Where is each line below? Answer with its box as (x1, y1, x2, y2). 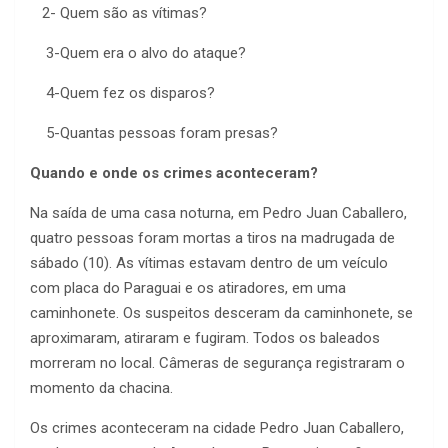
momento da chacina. (30, 379, 173, 398)
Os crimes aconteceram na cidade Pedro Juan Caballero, (30, 419, 404, 438)
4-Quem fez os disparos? (30, 84, 215, 103)
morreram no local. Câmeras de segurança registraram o (30, 354, 405, 373)
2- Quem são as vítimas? (30, 4, 207, 23)
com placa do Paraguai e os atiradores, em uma (30, 279, 346, 298)
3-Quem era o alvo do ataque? (30, 44, 246, 63)
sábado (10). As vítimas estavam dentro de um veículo (30, 254, 388, 273)
